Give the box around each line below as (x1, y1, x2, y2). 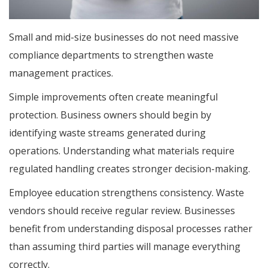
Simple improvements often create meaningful (9, 90, 218, 103)
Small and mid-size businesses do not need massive (9, 30, 239, 44)
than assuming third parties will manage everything (9, 239, 240, 253)
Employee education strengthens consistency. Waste (9, 185, 244, 199)
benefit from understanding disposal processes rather (9, 221, 252, 235)
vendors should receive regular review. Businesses (9, 203, 235, 217)
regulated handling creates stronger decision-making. (9, 162, 250, 175)
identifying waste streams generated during (9, 126, 206, 139)
